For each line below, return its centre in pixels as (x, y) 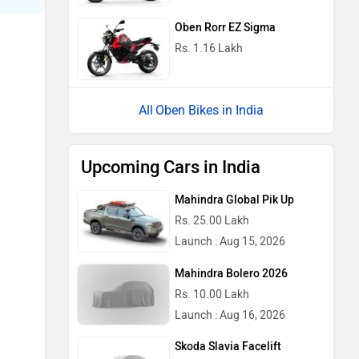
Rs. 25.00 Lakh (212, 220)
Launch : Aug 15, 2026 (230, 241)
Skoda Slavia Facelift (228, 347)
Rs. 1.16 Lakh (209, 49)
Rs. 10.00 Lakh (212, 294)
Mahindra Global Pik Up (234, 200)
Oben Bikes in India (210, 110)
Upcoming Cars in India (171, 167)
